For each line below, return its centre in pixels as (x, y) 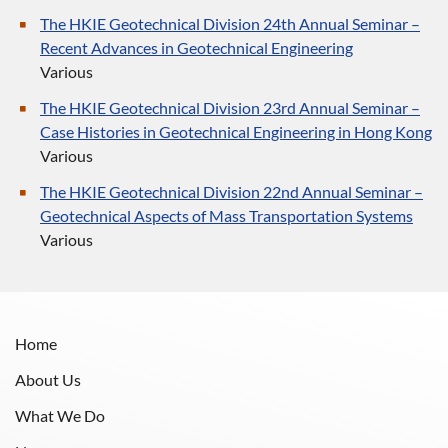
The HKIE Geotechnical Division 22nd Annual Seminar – (231, 191)
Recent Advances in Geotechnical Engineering (196, 47)
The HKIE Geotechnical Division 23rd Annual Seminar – (230, 107)
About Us (48, 379)
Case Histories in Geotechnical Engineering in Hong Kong (236, 131)
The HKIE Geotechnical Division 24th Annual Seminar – (230, 23)
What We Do (60, 415)
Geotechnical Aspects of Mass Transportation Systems (226, 215)
